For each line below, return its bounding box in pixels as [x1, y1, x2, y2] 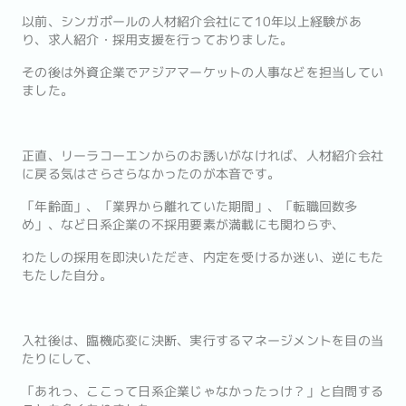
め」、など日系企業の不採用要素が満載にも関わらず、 [22, 216, 345, 234]
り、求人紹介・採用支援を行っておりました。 [22, 31, 294, 49]
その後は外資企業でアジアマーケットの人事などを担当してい [22, 63, 383, 82]
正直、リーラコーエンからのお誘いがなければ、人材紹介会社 [22, 147, 383, 165]
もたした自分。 [22, 266, 112, 285]
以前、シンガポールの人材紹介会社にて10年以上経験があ [22, 13, 362, 31]
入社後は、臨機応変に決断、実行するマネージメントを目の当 [22, 332, 383, 350]
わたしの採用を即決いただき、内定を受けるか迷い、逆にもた [22, 248, 383, 266]
